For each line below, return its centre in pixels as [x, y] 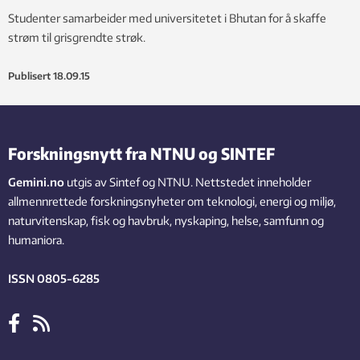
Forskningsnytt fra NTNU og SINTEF [141, 153]
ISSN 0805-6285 [54, 279]
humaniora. [36, 240]
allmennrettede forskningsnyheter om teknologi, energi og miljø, [172, 202]
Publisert [29, 76]
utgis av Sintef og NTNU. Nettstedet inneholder [188, 182]
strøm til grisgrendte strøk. [77, 38]
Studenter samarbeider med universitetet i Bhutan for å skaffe [167, 18]
